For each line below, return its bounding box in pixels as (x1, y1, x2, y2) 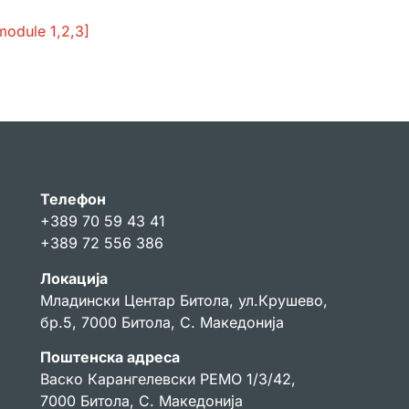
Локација (40, 268, 108, 288)
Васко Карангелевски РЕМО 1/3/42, (40, 370, 296, 389)
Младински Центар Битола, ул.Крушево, (40, 290, 328, 309)
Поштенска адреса (40, 348, 180, 367)
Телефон (40, 190, 106, 209)
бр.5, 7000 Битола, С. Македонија (40, 312, 284, 331)
